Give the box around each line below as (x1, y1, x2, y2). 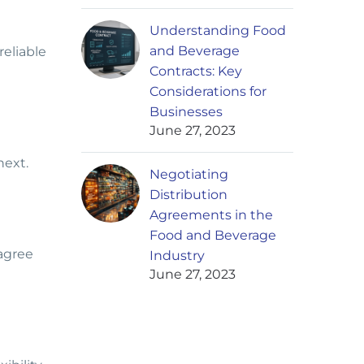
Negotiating (149, 167, 228, 183)
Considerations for (149, 84, 266, 100)
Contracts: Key (149, 63, 242, 80)
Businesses (149, 104, 223, 120)
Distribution (149, 187, 227, 203)
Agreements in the (149, 207, 273, 223)
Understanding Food (149, 23, 286, 39)
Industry (149, 248, 205, 264)
